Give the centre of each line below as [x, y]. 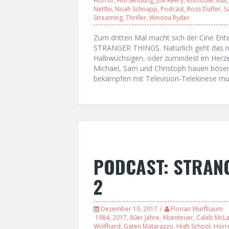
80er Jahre [145, 217]
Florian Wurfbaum [197, 209]
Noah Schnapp [136, 9]
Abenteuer [178, 217]
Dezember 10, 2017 [129, 209]
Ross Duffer [204, 9]
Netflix [103, 9]
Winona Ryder [169, 17]
